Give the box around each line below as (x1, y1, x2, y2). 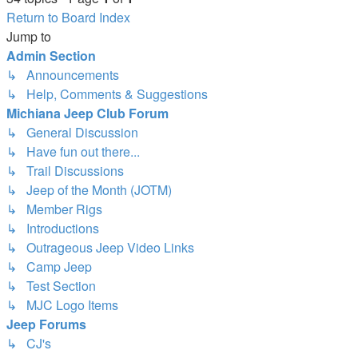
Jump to (6, 26, 51, 46)
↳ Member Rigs (6, 199, 102, 218)
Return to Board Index (6, 7, 130, 26)
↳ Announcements (6, 65, 119, 84)
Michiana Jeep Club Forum (6, 103, 169, 122)
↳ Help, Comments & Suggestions (6, 84, 208, 103)
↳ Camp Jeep (6, 257, 92, 276)
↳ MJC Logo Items (6, 295, 118, 314)
